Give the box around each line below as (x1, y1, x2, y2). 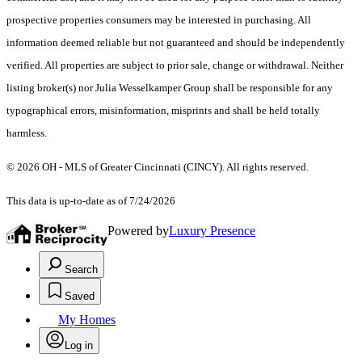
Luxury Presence (169, 224, 255, 238)
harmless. (6, 127, 47, 140)
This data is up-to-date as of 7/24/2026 (6, 195, 175, 208)
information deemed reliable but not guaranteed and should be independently (6, 36, 345, 49)
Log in (65, 339, 93, 352)
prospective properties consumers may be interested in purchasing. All (6, 14, 311, 27)
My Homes (58, 313, 116, 327)
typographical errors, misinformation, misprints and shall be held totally (6, 104, 320, 117)
